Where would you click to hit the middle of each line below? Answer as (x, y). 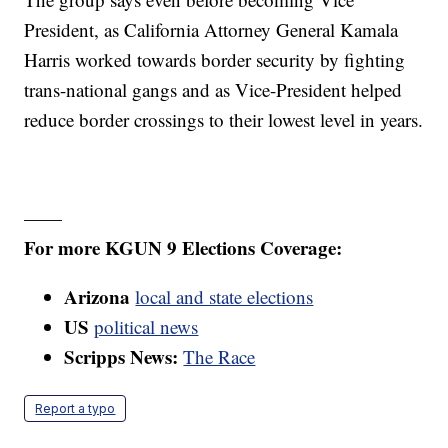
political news (146, 326)
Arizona (100, 296)
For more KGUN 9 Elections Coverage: (183, 247)
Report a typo (75, 408)
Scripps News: (124, 356)
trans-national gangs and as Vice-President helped (213, 89)
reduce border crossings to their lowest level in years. (224, 119)
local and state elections (224, 296)
